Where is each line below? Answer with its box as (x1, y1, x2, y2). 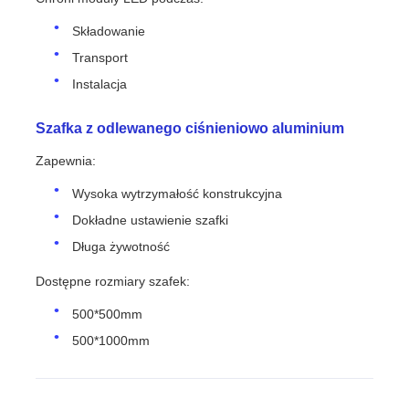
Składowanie (72, 23, 146, 38)
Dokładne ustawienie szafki (72, 212, 229, 227)
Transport (72, 49, 129, 65)
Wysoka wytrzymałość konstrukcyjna (72, 185, 283, 201)
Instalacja (72, 76, 128, 91)
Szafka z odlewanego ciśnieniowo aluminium (36, 120, 345, 136)
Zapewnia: (36, 152, 97, 168)
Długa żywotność (72, 238, 171, 254)
